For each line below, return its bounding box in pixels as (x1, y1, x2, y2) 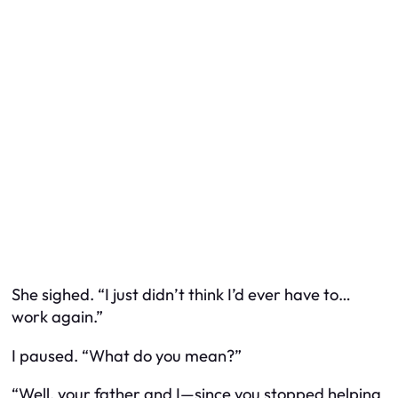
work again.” (12, 306, 103, 328)
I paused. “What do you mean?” (12, 345, 242, 366)
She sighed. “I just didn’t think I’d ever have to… (12, 284, 351, 306)
